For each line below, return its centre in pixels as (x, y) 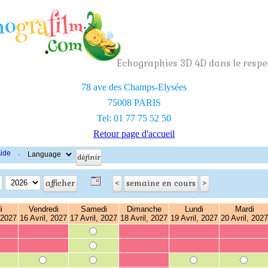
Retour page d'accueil (134, 134)
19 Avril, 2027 (194, 218)
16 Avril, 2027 (43, 218)
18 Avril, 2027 (144, 218)
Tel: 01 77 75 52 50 (134, 118)
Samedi (94, 209)
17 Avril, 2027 (94, 218)
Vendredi (43, 209)
